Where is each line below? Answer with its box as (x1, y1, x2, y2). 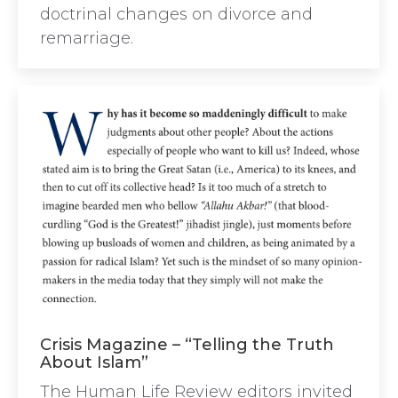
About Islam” (40, 353, 148, 373)
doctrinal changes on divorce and (40, 4, 313, 24)
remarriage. (40, 28, 133, 48)
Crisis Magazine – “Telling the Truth (40, 335, 334, 355)
